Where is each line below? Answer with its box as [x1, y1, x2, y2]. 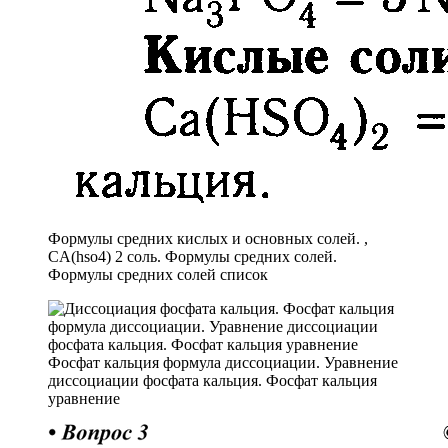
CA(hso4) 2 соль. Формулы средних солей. [48, 247, 337, 265]
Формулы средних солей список [48, 265, 268, 283]
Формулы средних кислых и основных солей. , [48, 229, 368, 247]
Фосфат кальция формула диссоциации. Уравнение [48, 353, 398, 371]
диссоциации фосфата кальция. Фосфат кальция [48, 371, 377, 389]
